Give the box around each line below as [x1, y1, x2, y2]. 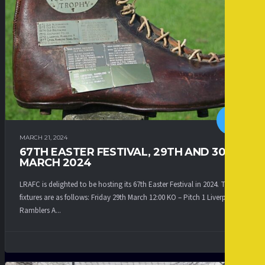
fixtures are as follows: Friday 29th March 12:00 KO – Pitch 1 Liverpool [20, 192, 237, 203]
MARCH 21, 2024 [20, 134, 67, 142]
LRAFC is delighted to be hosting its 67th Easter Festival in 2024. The [20, 179, 233, 190]
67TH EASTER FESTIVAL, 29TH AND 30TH [20, 146, 241, 159]
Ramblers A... [20, 205, 61, 216]
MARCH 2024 [20, 156, 92, 170]
